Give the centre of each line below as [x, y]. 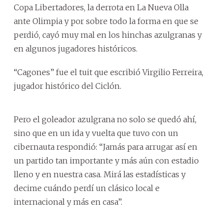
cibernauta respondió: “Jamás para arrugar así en [106, 147]
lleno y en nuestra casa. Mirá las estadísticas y [100, 174]
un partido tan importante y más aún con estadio [106, 161]
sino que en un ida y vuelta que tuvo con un [96, 133]
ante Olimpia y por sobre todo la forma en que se [106, 21]
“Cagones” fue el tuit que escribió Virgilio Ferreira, [109, 72]
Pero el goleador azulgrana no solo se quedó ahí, [105, 119]
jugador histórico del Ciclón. [68, 86]
